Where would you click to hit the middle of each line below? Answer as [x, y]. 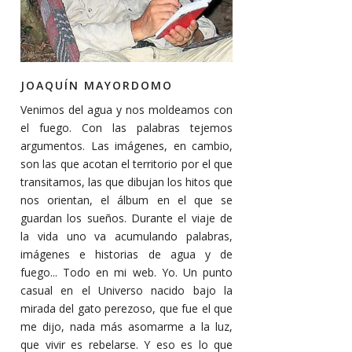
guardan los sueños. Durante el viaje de [126, 218]
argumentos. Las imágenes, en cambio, [126, 145]
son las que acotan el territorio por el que [126, 163]
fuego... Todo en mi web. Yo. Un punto [126, 272]
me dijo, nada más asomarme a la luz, [126, 326]
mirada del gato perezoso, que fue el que [126, 308]
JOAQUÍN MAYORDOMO [97, 85]
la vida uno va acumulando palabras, [126, 236]
